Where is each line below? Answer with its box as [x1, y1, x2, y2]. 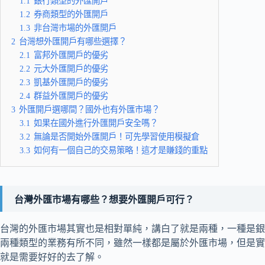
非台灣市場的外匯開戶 [34, 23, 117, 33]
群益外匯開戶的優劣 [34, 91, 108, 101]
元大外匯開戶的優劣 [34, 64, 108, 74]
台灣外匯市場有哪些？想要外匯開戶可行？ [14, 195, 194, 205]
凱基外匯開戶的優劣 [34, 77, 108, 88]
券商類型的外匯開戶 [34, 9, 108, 20]
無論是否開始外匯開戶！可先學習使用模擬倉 [34, 132, 199, 142]
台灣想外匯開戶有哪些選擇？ [19, 37, 127, 47]
